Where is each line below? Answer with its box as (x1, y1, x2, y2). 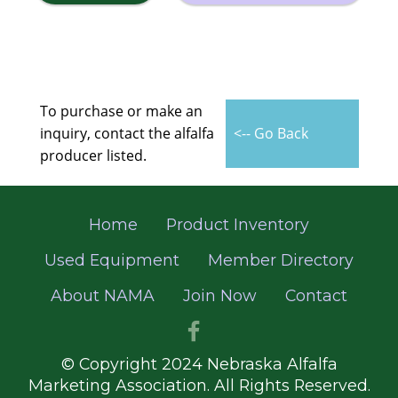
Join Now (183, 286, 257, 306)
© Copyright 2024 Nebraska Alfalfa (60, 354, 338, 374)
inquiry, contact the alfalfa (40, 123, 214, 144)
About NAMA (51, 286, 155, 306)
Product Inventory (166, 215, 309, 235)
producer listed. (40, 146, 147, 166)
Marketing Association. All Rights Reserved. (28, 376, 370, 395)
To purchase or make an (40, 101, 203, 122)
